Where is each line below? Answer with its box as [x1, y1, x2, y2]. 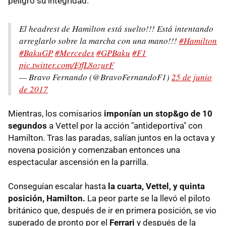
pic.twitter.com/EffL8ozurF [19, 59, 114, 71]
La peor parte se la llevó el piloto [85, 193, 210, 203]
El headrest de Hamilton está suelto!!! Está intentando [19, 22, 213, 34]
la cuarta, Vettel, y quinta [108, 181, 205, 191]
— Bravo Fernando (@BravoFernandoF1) [19, 71, 172, 83]
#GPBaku [96, 46, 130, 59]
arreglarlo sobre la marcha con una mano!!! [19, 34, 179, 46]
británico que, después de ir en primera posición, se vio [8, 205, 216, 215]
